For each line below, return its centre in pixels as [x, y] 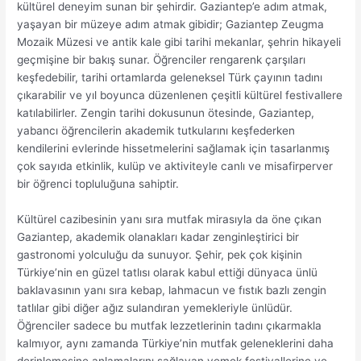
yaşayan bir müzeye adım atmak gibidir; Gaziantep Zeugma [171, 24]
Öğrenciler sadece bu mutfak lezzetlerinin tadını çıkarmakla [170, 325]
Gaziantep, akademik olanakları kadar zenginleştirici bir [158, 237]
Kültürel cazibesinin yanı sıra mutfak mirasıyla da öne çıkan [170, 219]
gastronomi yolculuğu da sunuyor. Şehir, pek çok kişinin [160, 254]
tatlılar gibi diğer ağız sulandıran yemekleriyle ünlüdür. [155, 307]
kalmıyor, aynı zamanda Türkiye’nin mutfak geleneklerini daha [176, 343]
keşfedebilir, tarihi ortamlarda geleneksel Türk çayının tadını [170, 77]
